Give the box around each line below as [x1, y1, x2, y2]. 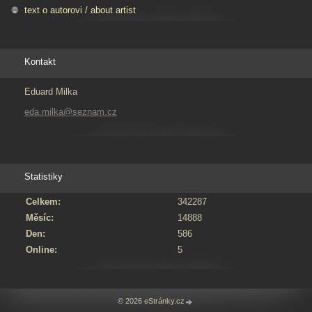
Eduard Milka [24, 86, 77, 97]
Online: [26, 244, 57, 256]
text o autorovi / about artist [24, 5, 136, 16]
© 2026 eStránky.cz [118, 297, 185, 306]
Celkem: [26, 196, 61, 208]
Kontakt [24, 56, 56, 68]
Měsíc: [26, 212, 54, 224]
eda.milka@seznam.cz [24, 107, 117, 118]
